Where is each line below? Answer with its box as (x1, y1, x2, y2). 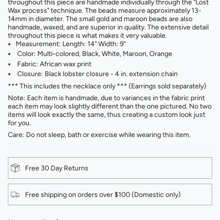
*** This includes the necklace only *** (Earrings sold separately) (8, 82, 206, 91)
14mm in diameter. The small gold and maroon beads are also (8, 14, 192, 23)
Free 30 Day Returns (25, 164, 88, 172)
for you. (8, 119, 31, 128)
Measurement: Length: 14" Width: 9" (16, 39, 126, 48)
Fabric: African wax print (16, 59, 91, 68)
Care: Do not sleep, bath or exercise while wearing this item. (8, 131, 191, 139)
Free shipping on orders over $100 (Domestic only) (25, 190, 181, 199)
